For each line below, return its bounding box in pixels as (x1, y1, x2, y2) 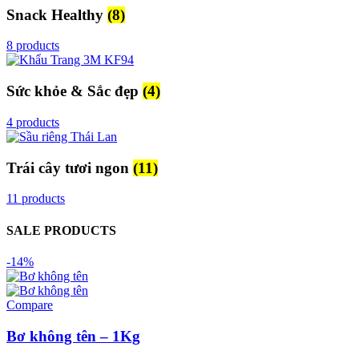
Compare (6, 297, 53, 312)
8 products (6, 38, 59, 53)
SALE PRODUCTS (6, 223, 116, 237)
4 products (6, 115, 59, 129)
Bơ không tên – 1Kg (6, 327, 140, 345)
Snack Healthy (6, 6, 107, 23)
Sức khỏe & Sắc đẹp (6, 83, 143, 100)
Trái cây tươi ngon (6, 159, 133, 176)
